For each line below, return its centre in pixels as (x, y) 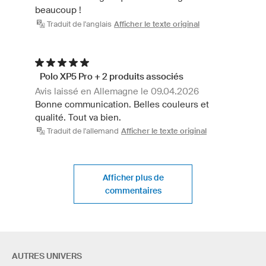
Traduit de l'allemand (83, 131)
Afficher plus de (133, 178)
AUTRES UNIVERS (47, 256)
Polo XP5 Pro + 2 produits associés (112, 76)
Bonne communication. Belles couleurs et (122, 104)
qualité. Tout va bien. (78, 117)
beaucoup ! (58, 10)
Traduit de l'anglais (79, 24)
